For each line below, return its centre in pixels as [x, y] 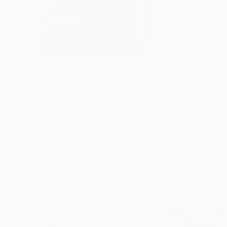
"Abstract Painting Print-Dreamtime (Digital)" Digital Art [213, 74]
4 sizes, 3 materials [100, 96]
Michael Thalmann [58, 85]
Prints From [52, 62]
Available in [48, 96]
